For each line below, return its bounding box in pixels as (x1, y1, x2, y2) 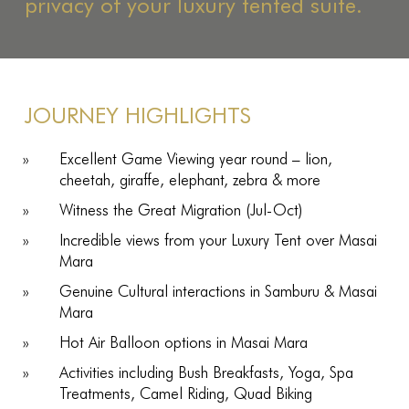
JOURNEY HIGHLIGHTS (24, 100, 251, 129)
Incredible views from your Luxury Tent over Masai (59, 229, 378, 249)
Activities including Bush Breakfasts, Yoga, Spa (59, 362, 354, 382)
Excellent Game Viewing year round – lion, (59, 148, 333, 168)
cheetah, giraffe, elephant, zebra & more (59, 169, 321, 189)
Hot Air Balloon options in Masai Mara (59, 331, 309, 351)
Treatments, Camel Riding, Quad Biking (59, 383, 313, 403)
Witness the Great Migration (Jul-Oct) (59, 199, 304, 219)
